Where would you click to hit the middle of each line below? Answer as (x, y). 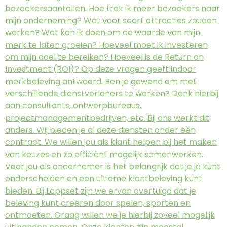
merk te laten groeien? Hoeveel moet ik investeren (106, 45)
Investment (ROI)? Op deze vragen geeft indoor (101, 69)
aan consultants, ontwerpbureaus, (73, 106)
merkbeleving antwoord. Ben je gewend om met (101, 82)
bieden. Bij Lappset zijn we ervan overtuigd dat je (101, 191)
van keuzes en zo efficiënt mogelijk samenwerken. (104, 155)
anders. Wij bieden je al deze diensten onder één (100, 130)
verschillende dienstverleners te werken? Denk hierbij (112, 94)
